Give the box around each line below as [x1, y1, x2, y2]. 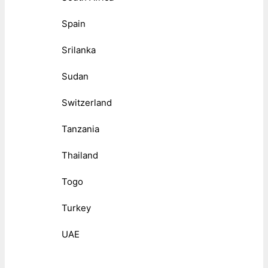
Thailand [62, 150, 98, 162]
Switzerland [62, 97, 112, 109]
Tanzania [62, 123, 99, 135]
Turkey [62, 202, 91, 214]
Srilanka [62, 44, 96, 56]
